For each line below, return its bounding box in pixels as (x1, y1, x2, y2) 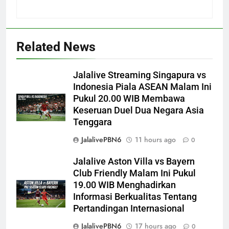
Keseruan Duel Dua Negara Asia (73, 105, 204, 116)
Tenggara (73, 117, 112, 127)
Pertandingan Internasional (73, 203, 185, 214)
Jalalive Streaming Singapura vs (73, 70, 206, 80)
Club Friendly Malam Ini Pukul (73, 168, 196, 178)
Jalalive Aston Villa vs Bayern (73, 156, 195, 167)
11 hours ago (135, 134, 176, 145)
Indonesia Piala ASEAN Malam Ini (73, 82, 212, 92)
